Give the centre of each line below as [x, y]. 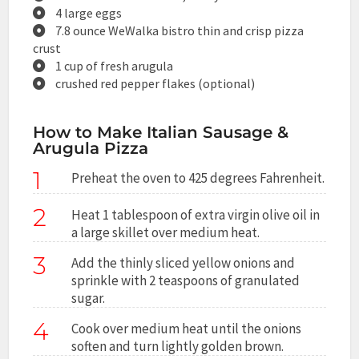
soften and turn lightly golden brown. [178, 346]
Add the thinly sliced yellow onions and [184, 262]
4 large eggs [89, 12]
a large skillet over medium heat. [166, 232]
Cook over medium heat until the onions [187, 328]
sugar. [89, 298]
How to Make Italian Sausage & [161, 132]
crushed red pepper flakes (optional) [155, 83]
